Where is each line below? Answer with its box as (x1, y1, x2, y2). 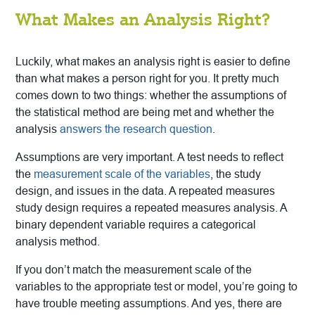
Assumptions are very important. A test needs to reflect (15, 151, 283, 164)
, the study (210, 168, 261, 181)
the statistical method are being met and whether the (15, 106, 274, 119)
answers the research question (60, 123, 212, 136)
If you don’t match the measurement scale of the (15, 264, 252, 276)
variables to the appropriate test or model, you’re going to (15, 281, 297, 293)
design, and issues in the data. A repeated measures (15, 185, 275, 198)
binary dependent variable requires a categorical (15, 219, 256, 231)
